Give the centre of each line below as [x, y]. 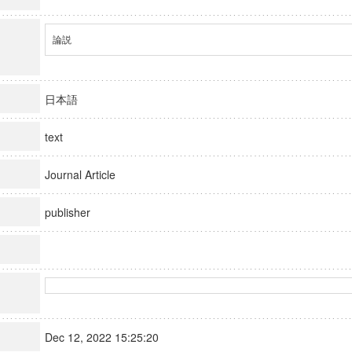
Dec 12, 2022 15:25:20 [108, 337]
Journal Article [87, 174]
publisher [74, 212]
